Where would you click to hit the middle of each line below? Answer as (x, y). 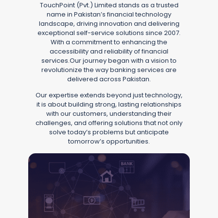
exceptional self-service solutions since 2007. (109, 33)
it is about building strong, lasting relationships (109, 105)
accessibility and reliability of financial (109, 51)
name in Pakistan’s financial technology (109, 14)
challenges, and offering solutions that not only (109, 123)
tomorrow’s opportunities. (109, 142)
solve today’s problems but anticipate (109, 132)
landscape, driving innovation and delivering (109, 23)
